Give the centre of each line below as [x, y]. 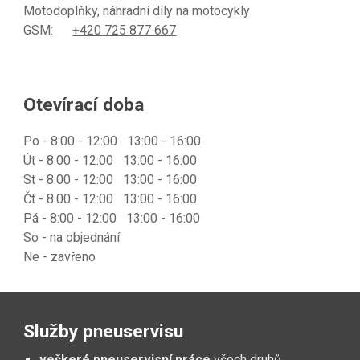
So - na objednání [72, 237]
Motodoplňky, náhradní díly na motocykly [137, 11]
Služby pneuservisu [104, 331]
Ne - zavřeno [60, 257]
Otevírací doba [84, 105]
